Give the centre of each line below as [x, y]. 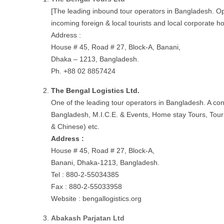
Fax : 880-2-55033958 [86, 186]
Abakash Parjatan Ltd [88, 218]
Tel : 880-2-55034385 [85, 174]
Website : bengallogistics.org [96, 198]
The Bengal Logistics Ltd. [95, 90]
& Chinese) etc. [75, 126]
